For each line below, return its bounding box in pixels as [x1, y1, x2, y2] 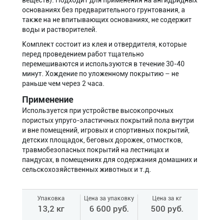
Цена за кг [152, 185, 182, 192]
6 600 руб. [89, 194, 129, 204]
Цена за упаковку [84, 185, 135, 192]
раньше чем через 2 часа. [22, 70, 105, 78]
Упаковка [37, 185, 65, 192]
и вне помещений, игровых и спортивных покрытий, [22, 116, 190, 124]
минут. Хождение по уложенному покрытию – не [22, 60, 179, 68]
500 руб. [150, 194, 184, 204]
